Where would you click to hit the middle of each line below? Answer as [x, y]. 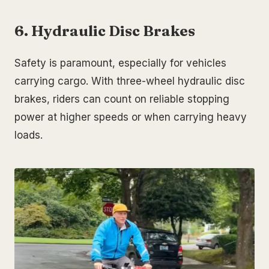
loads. [29, 135]
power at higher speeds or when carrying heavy [131, 117]
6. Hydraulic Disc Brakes [105, 31]
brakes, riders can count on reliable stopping [122, 99]
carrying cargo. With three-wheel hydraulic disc [130, 81]
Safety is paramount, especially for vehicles [120, 63]
